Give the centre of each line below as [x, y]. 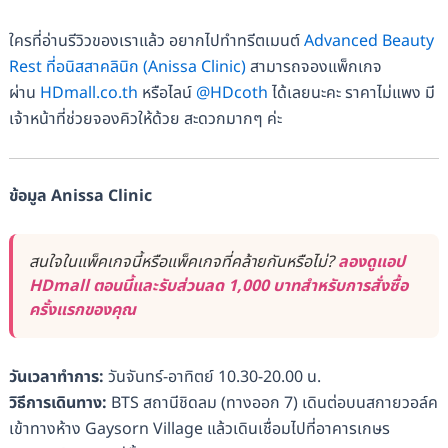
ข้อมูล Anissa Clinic [80, 195]
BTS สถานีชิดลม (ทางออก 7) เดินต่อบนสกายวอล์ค [274, 402]
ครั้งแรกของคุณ [82, 310]
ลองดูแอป [371, 262]
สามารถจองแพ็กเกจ [315, 67]
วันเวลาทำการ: [58, 376]
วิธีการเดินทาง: [59, 402]
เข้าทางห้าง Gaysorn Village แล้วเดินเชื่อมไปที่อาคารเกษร [199, 428]
